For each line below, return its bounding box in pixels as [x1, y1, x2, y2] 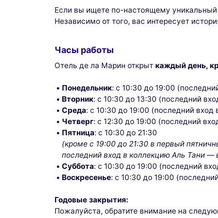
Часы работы [54, 45, 114, 55]
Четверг [62, 117, 94, 127]
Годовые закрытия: [54, 195, 128, 205]
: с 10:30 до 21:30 [94, 128, 158, 138]
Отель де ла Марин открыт [54, 61, 155, 71]
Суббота [62, 162, 94, 171]
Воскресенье [62, 173, 111, 182]
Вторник [62, 94, 94, 104]
